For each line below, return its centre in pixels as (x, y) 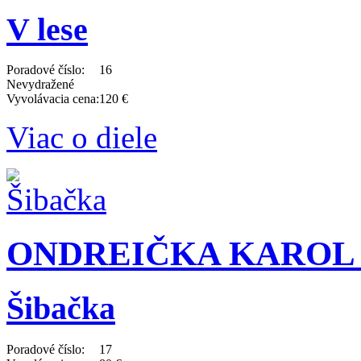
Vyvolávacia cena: (53, 99)
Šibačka (61, 309)
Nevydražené (40, 85)
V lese (47, 29)
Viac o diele (82, 138)
